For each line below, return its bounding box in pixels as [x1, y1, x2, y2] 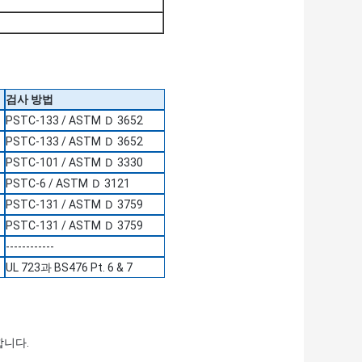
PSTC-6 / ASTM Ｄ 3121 [6, 177, 130, 191]
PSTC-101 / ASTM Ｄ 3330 [6, 156, 143, 170]
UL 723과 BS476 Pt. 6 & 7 [6, 261, 133, 275]
